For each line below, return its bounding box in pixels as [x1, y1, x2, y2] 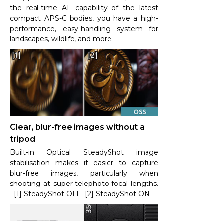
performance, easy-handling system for [10, 24, 158, 34]
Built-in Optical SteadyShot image [10, 147, 158, 157]
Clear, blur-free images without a [10, 122, 145, 132]
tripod [10, 134, 35, 144]
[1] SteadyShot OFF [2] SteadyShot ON [10, 189, 150, 198]
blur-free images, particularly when [10, 168, 158, 178]
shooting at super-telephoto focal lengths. [10, 179, 158, 188]
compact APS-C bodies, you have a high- [10, 14, 158, 23]
